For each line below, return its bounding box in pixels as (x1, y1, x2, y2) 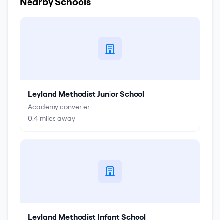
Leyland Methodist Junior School (28, 89, 144, 99)
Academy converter (28, 102, 90, 111)
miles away (38, 114, 75, 123)
